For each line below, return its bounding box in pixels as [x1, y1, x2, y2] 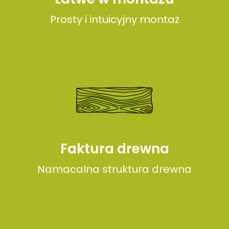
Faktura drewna [60, 140, 169, 158]
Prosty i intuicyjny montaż [50, 12, 179, 27]
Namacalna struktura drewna [37, 162, 192, 176]
